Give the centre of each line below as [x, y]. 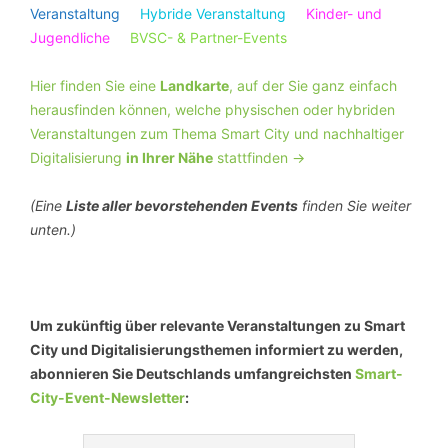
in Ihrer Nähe [169, 157]
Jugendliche [70, 37]
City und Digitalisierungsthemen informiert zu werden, [216, 349]
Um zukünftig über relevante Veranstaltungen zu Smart [217, 325]
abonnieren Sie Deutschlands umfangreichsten [192, 373]
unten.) [53, 229]
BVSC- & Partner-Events [208, 37]
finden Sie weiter [354, 205]
